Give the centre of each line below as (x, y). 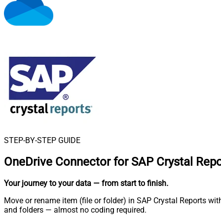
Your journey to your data (48, 183)
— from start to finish (130, 183)
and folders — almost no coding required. (75, 210)
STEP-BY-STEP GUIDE (42, 140)
